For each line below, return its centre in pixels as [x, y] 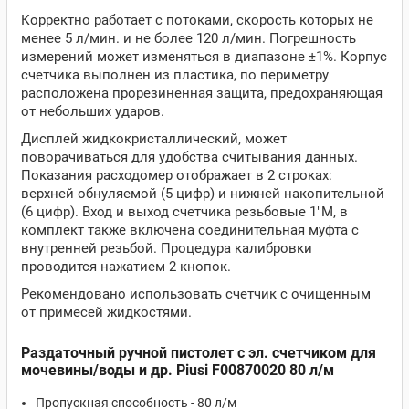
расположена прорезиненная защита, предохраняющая [202, 93]
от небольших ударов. [93, 111]
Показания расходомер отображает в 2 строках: [177, 175]
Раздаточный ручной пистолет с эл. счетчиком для [199, 353]
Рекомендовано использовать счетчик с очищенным [196, 294]
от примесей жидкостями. [106, 312]
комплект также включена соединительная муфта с [190, 230]
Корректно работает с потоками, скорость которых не [197, 20]
